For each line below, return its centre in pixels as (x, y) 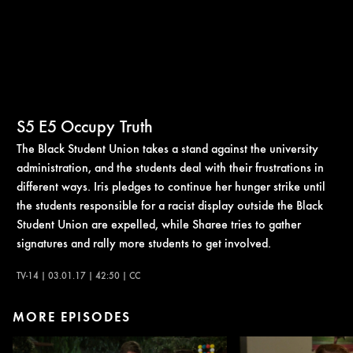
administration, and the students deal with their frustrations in (170, 167)
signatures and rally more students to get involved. (144, 242)
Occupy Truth (107, 125)
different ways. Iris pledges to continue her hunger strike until (171, 186)
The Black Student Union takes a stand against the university (167, 148)
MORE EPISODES (72, 317)
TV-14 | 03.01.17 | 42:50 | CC (78, 275)
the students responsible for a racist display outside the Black (170, 204)
